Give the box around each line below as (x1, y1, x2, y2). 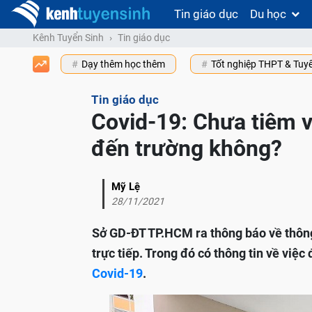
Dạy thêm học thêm (81, 58, 165, 70)
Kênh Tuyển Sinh (33, 32, 104, 44)
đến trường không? (91, 135, 282, 162)
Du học (250, 7, 287, 21)
